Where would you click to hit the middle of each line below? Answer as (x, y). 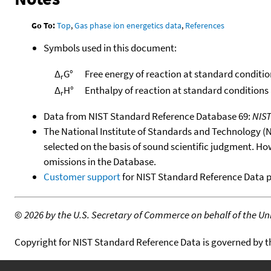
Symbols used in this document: (110, 47)
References (205, 25)
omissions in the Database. (100, 161)
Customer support (82, 176)
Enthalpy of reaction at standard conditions (176, 90)
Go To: (44, 25)
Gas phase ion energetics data (128, 25)
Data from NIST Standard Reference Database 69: (148, 116)
